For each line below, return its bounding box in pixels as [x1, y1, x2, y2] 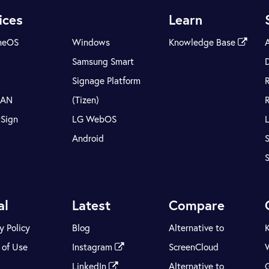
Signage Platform [72, 74, 141, 86]
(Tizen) [72, 93, 100, 106]
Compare [168, 196, 225, 214]
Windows [72, 35, 110, 48]
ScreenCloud [168, 241, 219, 253]
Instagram [72, 241, 115, 253]
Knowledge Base [168, 35, 238, 48]
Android [72, 131, 104, 144]
